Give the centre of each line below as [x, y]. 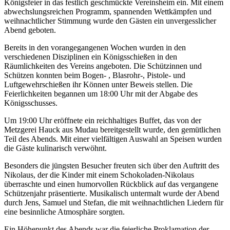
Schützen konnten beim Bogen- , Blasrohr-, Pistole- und [95, 75]
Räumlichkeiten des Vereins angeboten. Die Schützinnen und [103, 66]
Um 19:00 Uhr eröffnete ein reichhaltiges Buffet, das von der [103, 121]
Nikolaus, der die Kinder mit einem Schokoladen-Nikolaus [99, 175]
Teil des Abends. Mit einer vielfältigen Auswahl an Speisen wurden [113, 139]
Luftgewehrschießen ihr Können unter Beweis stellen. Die [98, 85]
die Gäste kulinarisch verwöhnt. [55, 148]
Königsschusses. [31, 103]
